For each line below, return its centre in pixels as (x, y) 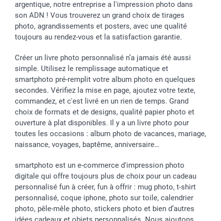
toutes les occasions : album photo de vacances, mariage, (110, 134)
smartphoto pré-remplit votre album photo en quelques (105, 80)
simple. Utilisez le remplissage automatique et (92, 69)
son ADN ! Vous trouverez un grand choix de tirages (100, 16)
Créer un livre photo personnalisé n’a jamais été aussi (103, 58)
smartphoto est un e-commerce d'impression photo (100, 166)
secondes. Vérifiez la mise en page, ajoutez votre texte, (105, 91)
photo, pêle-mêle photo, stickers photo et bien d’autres (105, 209)
